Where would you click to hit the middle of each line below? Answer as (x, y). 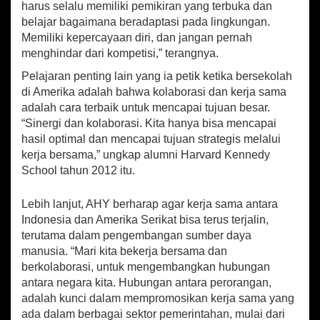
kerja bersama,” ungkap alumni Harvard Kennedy (146, 155)
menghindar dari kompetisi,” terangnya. (120, 54)
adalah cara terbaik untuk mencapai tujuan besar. (146, 108)
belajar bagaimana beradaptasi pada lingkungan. (146, 22)
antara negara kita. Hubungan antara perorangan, (146, 283)
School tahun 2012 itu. (78, 171)
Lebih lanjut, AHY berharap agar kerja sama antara (150, 204)
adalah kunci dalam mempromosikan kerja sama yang (158, 299)
